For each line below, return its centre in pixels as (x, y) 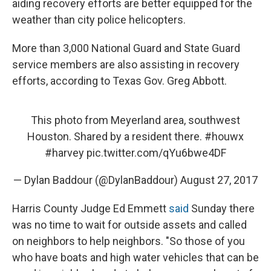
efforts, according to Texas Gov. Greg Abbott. (119, 81)
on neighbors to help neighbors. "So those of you (129, 241)
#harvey (64, 153)
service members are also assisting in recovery (126, 65)
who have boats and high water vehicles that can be (135, 258)
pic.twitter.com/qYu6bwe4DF (156, 153)
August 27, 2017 (219, 180)
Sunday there (222, 209)
